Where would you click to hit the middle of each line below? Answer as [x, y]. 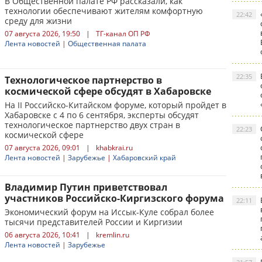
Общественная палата [107, 44]
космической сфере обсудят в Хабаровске [108, 91]
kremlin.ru [113, 235]
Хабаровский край [144, 158]
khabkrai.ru [114, 148]
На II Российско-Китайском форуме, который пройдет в [116, 105]
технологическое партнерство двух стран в [92, 125]
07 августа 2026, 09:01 [42, 148]
